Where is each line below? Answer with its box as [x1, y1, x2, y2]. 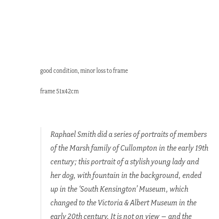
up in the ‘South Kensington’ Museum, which [50, 183, 188, 194]
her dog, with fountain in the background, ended [50, 170, 201, 180]
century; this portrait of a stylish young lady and [50, 156, 199, 166]
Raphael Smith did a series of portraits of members [50, 129, 207, 139]
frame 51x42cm [40, 88, 79, 95]
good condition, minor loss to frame [40, 67, 129, 75]
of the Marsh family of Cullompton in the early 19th [50, 142, 208, 153]
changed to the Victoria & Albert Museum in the [50, 197, 197, 207]
